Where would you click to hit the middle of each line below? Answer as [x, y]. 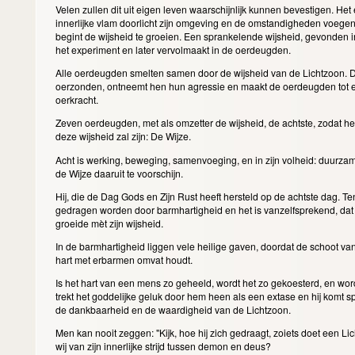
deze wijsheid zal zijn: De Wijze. [124, 136]
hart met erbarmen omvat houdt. [125, 259]
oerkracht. [78, 100]
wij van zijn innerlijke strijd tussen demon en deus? [164, 346]
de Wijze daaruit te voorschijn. [120, 173]
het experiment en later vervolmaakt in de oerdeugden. [174, 50]
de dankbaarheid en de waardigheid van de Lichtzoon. [174, 310]
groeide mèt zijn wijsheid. [110, 223]
